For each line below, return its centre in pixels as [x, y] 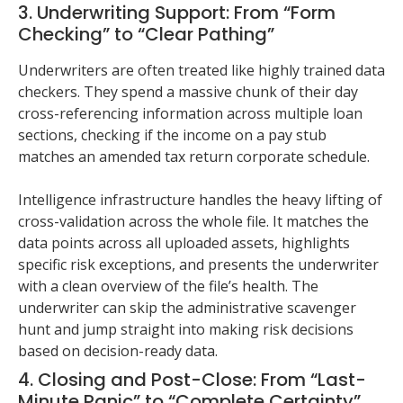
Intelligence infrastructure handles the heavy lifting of [200, 200]
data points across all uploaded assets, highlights [184, 243]
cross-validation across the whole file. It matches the [193, 222]
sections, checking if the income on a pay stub [172, 135]
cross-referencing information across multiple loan [190, 114]
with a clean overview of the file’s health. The [168, 287]
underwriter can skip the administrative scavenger [187, 308]
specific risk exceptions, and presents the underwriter [198, 265]
